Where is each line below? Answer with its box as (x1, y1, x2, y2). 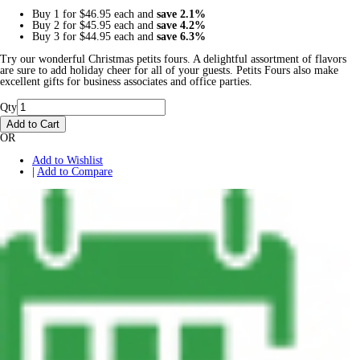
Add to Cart (6, 117, 59, 130)
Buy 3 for (32, 30, 80, 43)
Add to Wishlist (32, 153, 103, 166)
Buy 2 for (32, 18, 80, 31)
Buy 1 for (32, 7, 80, 20)
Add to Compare (37, 165, 112, 178)
